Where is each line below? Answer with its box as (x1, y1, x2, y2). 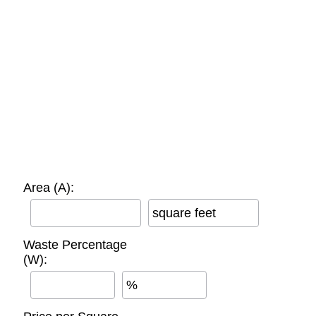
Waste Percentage (23, 237, 127, 252)
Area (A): (23, 180, 74, 195)
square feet (152, 205, 216, 220)
